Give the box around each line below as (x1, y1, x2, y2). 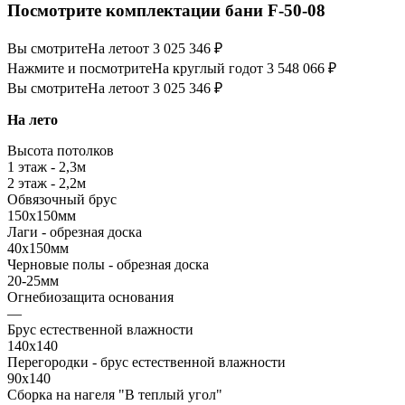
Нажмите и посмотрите (7, 61, 152, 77)
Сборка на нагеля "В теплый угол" (7, 387, 222, 403)
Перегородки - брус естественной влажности (7, 354, 286, 371)
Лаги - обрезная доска (7, 224, 142, 240)
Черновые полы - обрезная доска (7, 257, 209, 273)
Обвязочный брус (7, 192, 117, 208)
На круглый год (152, 61, 250, 77)
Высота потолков (7, 143, 114, 159)
